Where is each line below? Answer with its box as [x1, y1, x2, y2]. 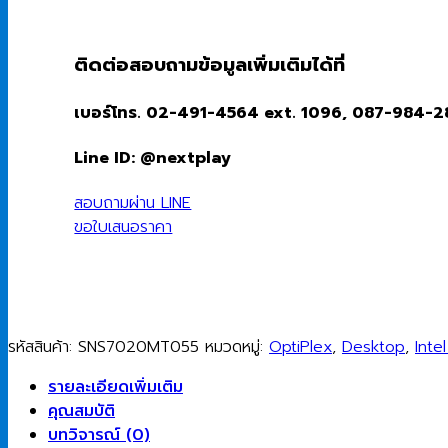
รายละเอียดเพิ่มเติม [48, 375, 183, 400]
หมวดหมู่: [205, 335, 269, 360]
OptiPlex [269, 335, 332, 360]
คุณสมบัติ [48, 399, 115, 424]
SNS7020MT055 [78, 335, 199, 360]
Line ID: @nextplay [74, 145, 232, 170]
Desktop [342, 335, 405, 360]
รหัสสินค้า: [8, 335, 78, 360]
